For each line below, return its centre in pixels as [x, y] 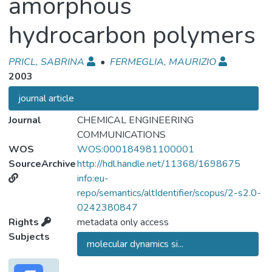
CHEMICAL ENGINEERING [135, 120]
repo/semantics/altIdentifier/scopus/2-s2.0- [169, 193]
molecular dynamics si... [135, 244]
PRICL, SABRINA [46, 62]
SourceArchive [42, 164]
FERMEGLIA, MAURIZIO [163, 62]
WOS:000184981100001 [135, 149]
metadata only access [123, 222]
